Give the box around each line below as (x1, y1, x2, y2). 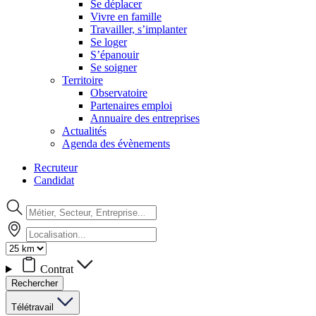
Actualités (62, 125, 107, 137)
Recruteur (34, 162, 78, 174)
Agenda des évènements (62, 138, 170, 150)
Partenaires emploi (90, 99, 172, 111)
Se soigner (90, 61, 137, 73)
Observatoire (90, 87, 147, 99)
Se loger (90, 36, 127, 48)
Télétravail (11, 302, 56, 312)
